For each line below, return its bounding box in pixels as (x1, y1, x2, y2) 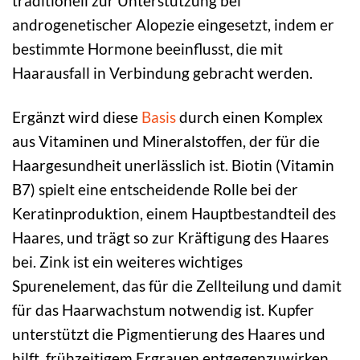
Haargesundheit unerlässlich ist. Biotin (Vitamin (12, 156, 334, 175)
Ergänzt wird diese (12, 108, 141, 127)
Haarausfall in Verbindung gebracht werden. (12, 63, 313, 83)
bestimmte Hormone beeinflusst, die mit (12, 39, 283, 59)
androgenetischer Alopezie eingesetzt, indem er (12, 15, 334, 35)
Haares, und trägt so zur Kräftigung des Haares (12, 228, 329, 247)
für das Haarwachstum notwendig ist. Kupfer (12, 301, 314, 320)
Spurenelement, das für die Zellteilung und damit (12, 276, 342, 296)
